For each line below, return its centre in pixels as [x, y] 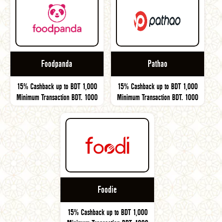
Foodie [107, 190]
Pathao [158, 64]
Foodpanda [57, 64]
